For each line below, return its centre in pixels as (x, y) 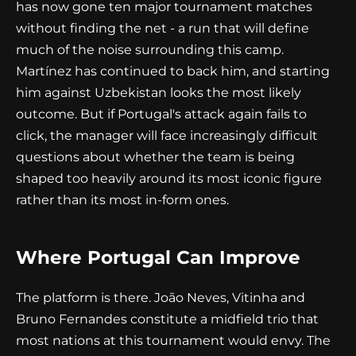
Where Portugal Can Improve (158, 258)
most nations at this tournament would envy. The (173, 341)
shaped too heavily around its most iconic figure (169, 179)
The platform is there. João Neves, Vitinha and (161, 298)
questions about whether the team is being (155, 157)
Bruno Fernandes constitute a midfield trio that (167, 319)
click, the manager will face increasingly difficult (167, 136)
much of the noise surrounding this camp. (150, 50)
